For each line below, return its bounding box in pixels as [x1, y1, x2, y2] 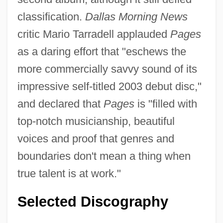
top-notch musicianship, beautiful [17, 114, 175, 127]
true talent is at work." [17, 167, 121, 180]
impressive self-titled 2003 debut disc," [17, 80, 202, 93]
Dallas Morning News [85, 10, 188, 23]
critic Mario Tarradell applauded [17, 27, 170, 40]
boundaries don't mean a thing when [17, 149, 191, 162]
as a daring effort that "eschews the [17, 45, 186, 58]
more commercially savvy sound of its [17, 62, 197, 75]
